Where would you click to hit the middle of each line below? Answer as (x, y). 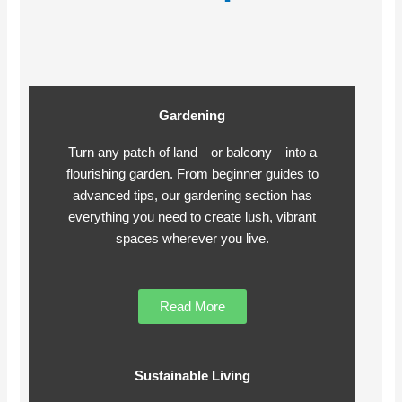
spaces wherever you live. (192, 239)
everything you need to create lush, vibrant (192, 218)
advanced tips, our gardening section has (192, 196)
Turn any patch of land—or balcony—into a (192, 153)
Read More (192, 306)
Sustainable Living (192, 376)
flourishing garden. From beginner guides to (192, 175)
